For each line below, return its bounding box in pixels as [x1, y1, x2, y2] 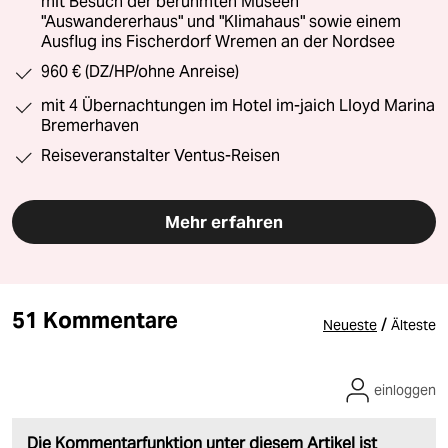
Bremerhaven [41, 116, 139, 136]
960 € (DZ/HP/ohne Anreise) [41, 62, 239, 82]
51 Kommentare [12, 306, 179, 335]
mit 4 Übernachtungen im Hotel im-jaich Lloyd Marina [41, 96, 435, 116]
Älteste [391, 316, 436, 335]
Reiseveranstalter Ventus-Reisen [41, 146, 280, 166]
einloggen [374, 381, 436, 400]
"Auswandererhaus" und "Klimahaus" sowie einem [41, 12, 401, 32]
